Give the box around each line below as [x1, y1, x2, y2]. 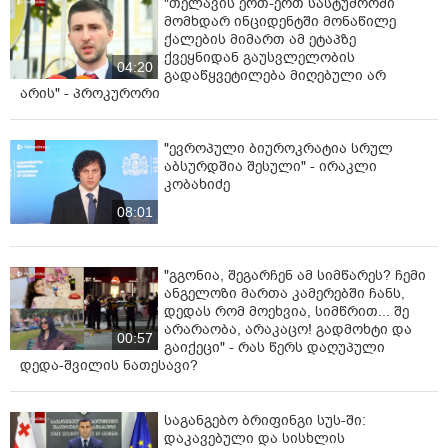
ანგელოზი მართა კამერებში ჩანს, [164, 283, 405, 303]
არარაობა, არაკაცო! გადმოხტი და [164, 319, 412, 339]
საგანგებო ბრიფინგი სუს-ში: [164, 410, 366, 430]
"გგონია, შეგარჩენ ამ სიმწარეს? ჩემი [164, 265, 426, 285]
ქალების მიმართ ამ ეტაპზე [164, 30, 356, 50]
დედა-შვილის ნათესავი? [20, 355, 198, 375]
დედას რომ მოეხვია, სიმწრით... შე [164, 301, 409, 321]
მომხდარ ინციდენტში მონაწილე [164, 12, 396, 32]
